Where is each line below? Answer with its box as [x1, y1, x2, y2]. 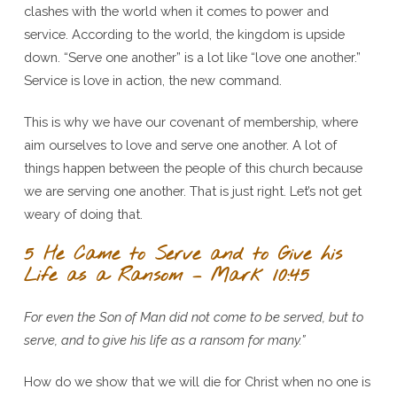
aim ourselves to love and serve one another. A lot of [23, 136, 337, 152]
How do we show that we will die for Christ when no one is [23, 373, 370, 389]
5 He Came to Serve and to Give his [23, 242, 342, 267]
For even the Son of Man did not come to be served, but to [23, 308, 363, 324]
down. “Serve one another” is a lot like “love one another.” [23, 49, 361, 65]
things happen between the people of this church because [23, 160, 362, 175]
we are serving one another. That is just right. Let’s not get [23, 183, 362, 198]
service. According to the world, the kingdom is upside [23, 26, 345, 42]
